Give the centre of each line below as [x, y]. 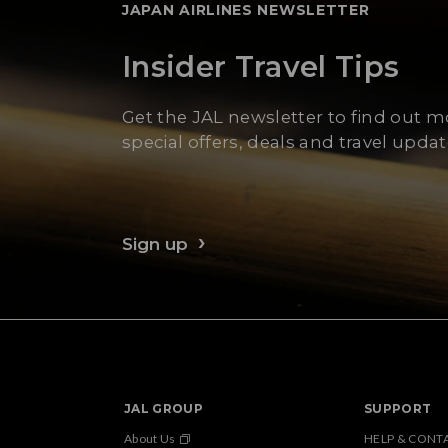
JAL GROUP [164, 409]
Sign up [155, 244]
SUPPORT [398, 409]
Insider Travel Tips [261, 66]
